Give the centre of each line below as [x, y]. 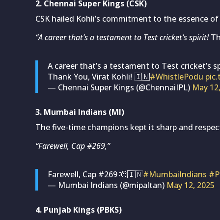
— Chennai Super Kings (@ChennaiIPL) [120, 87]
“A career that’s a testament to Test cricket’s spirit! [122, 37]
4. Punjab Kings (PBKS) [79, 209]
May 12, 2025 [191, 185]
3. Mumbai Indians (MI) [80, 112]
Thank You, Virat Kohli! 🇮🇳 [99, 76]
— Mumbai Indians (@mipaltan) [107, 185]
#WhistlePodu [177, 76]
